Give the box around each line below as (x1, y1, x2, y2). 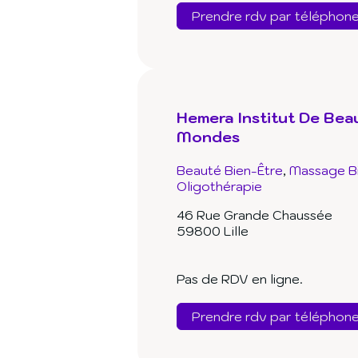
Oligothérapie (177, 178, 262, 195)
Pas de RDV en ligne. (177, 271, 303, 288)
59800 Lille (177, 223, 249, 240)
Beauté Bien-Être (177, 162, 283, 179)
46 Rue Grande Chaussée (177, 207, 332, 224)
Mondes (177, 127, 240, 147)
